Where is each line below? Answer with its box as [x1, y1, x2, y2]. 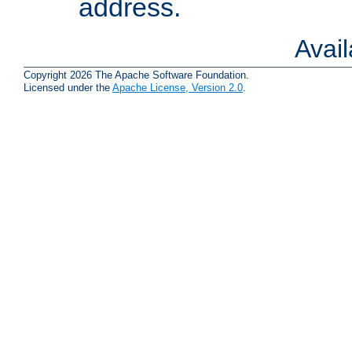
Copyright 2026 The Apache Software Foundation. [24, 69, 249, 82]
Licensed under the [24, 82, 112, 94]
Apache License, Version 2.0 [112, 82, 243, 94]
